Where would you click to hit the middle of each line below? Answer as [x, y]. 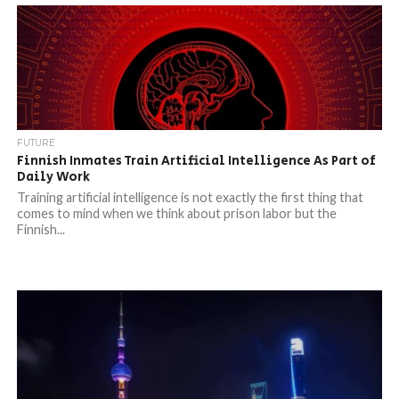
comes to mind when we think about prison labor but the [176, 213]
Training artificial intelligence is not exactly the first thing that [190, 197]
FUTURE [36, 143]
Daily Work [53, 177]
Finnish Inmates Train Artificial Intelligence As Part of [196, 161]
